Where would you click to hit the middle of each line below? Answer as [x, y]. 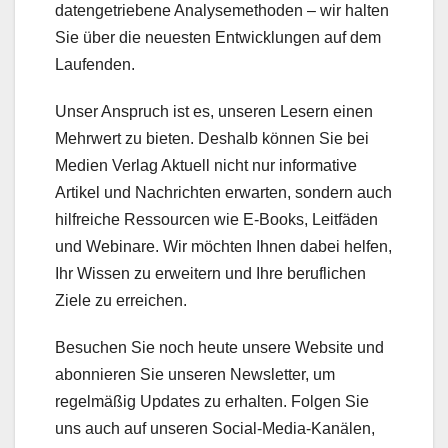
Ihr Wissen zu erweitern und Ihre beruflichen [210, 274]
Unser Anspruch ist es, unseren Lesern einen [214, 112]
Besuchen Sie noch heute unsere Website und [219, 348]
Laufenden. [95, 65]
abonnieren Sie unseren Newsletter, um [195, 375]
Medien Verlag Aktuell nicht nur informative [206, 166]
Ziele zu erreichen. [121, 301]
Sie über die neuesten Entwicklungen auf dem [218, 38]
